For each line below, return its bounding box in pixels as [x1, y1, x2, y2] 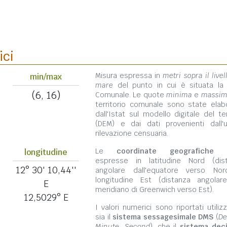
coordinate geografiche [117, 146, 214, 156]
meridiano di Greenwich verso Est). [95, 184, 214, 194]
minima [166, 90, 192, 99]
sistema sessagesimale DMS [112, 212, 214, 221]
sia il [95, 212, 113, 221]
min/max [30, 71, 62, 82]
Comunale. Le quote [95, 90, 166, 99]
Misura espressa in [95, 70, 163, 80]
